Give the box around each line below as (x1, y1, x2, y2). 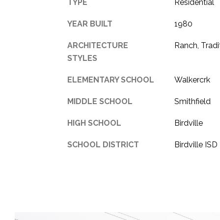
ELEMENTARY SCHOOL (67, 75, 154, 84)
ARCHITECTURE (67, 40, 128, 50)
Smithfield (174, 96, 211, 106)
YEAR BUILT (67, 19, 112, 28)
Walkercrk (174, 75, 210, 84)
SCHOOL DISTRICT (67, 139, 139, 149)
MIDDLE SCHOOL (67, 96, 133, 106)
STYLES (67, 53, 97, 63)
